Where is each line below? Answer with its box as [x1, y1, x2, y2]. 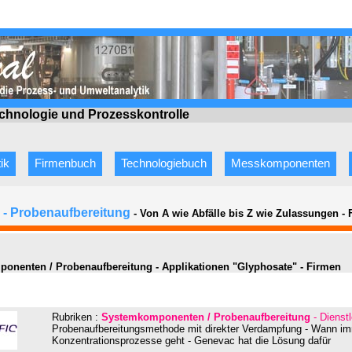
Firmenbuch [34, 157, 96, 170]
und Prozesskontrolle [61, 108, 189, 122]
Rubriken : [52, 310, 101, 323]
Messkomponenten [231, 157, 331, 170]
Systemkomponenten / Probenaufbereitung [101, 310, 313, 323]
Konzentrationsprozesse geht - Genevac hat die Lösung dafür [52, 334, 331, 346]
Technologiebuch [120, 157, 207, 170]
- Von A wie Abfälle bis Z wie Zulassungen [134, 207, 339, 220]
